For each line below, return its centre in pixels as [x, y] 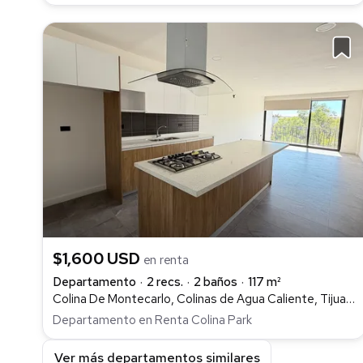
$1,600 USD [98, 258]
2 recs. [165, 282]
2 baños [216, 282]
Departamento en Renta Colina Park [152, 320]
